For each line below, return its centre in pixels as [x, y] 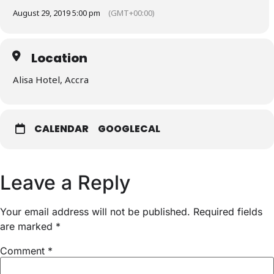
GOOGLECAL [129, 128]
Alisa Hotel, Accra [51, 79]
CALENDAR [61, 128]
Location [59, 58]
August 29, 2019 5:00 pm [57, 13]
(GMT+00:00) [131, 13]
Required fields [228, 211]
